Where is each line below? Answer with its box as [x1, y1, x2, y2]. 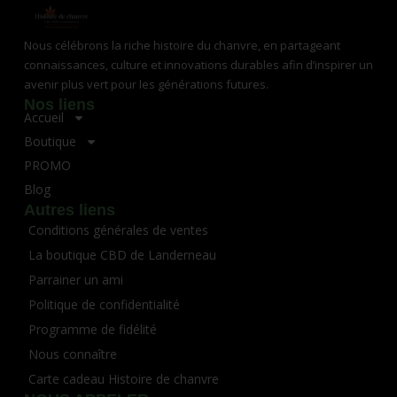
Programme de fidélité [27, 320, 157, 338]
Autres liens [23, 200, 115, 219]
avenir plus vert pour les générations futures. [23, 75, 269, 92]
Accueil [23, 108, 64, 126]
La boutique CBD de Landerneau [27, 245, 216, 263]
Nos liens [23, 95, 95, 113]
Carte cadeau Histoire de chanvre [27, 370, 219, 387]
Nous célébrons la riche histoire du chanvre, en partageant [23, 36, 340, 53]
